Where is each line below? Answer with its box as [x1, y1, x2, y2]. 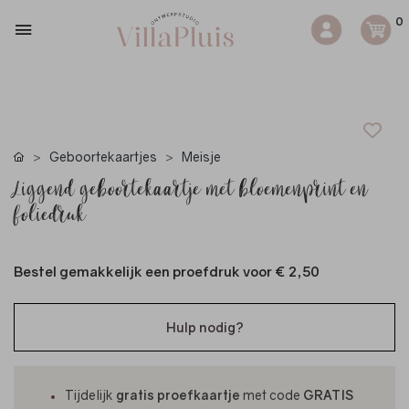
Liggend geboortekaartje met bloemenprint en [14, 169, 368, 217]
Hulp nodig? [165, 320, 244, 335]
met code [242, 387, 303, 403]
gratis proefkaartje [115, 387, 243, 403]
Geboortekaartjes [49, 149, 157, 164]
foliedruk [14, 194, 86, 243]
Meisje [182, 149, 221, 164]
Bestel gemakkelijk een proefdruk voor [14, 263, 275, 279]
